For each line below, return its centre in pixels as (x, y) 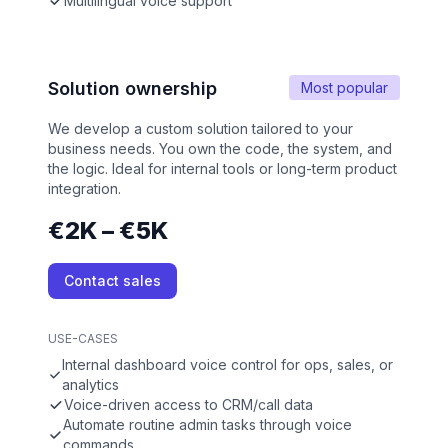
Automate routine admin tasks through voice (207, 425)
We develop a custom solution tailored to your (200, 129)
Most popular (344, 88)
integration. (84, 189)
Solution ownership (132, 89)
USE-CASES (83, 339)
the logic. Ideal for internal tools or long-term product (222, 169)
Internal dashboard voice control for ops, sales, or (227, 365)
